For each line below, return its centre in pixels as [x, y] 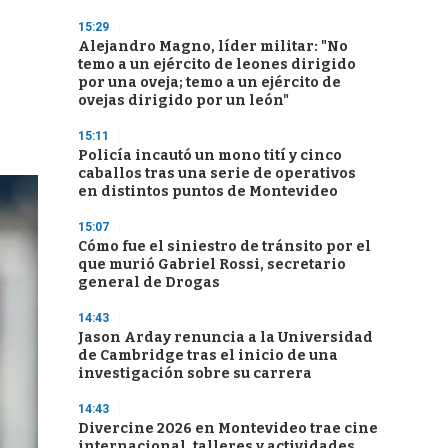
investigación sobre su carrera [195, 373]
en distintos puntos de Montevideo [208, 191]
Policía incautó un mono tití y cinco [210, 155]
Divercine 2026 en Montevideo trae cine [228, 428]
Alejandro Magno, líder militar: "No [213, 46]
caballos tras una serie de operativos [217, 173]
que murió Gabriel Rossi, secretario [212, 264]
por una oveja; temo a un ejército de [209, 82]
